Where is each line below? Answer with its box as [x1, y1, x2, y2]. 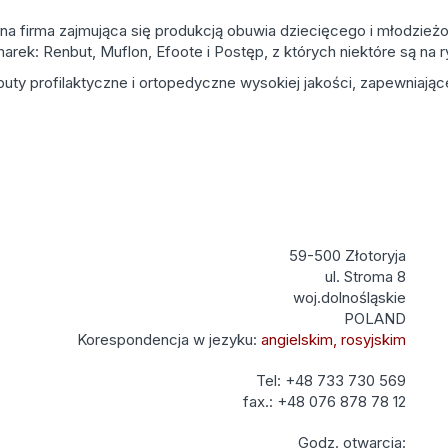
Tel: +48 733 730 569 [256, 371, 407, 390]
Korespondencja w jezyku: [77, 330, 262, 349]
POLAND [344, 309, 407, 328]
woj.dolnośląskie [293, 288, 407, 307]
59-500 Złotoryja [289, 246, 407, 265]
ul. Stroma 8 [325, 267, 407, 286]
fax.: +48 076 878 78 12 [243, 392, 407, 411]
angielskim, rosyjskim [261, 330, 407, 349]
